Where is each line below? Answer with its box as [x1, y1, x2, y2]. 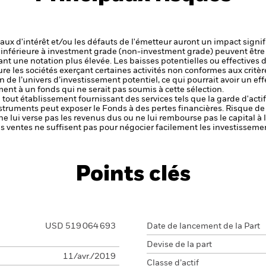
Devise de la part [147, 240, 212, 249]
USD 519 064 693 [45, 222, 116, 230]
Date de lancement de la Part [147, 222, 260, 230]
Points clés [75, 164, 191, 185]
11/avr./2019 [62, 252, 116, 261]
